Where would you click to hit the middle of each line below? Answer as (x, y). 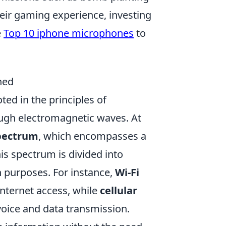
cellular (119, 190)
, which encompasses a (92, 136)
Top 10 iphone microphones (69, 33)
